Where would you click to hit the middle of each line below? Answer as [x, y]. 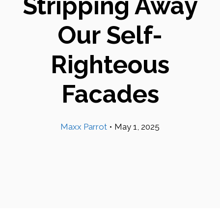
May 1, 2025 [137, 127]
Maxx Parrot [84, 127]
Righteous [110, 65]
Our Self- [110, 35]
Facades [110, 94]
